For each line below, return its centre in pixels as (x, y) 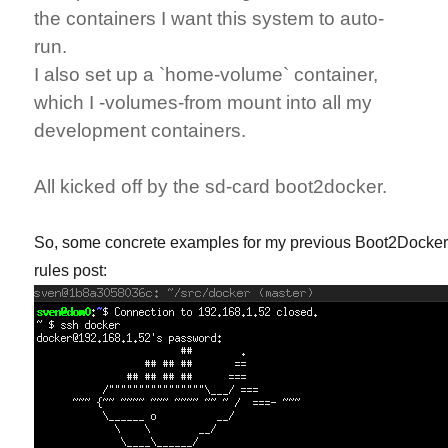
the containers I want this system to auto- (209, 18)
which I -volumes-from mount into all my (203, 102)
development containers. (140, 130)
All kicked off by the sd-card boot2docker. (211, 186)
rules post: (71, 270)
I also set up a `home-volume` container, (206, 74)
